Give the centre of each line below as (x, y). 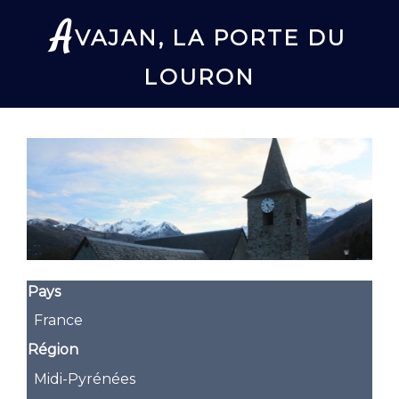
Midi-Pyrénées (85, 379)
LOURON (199, 77)
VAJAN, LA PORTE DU (210, 38)
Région (53, 350)
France (59, 321)
